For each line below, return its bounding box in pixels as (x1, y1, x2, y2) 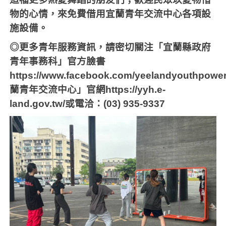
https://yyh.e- (105, 84, 166, 95)
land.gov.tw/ (10, 98, 66, 109)
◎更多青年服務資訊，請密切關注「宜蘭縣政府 (10, 41, 211, 52)
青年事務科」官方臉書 (10, 55, 106, 67)
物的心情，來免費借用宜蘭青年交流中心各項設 (10, 8, 211, 19)
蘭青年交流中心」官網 (10, 84, 106, 95)
